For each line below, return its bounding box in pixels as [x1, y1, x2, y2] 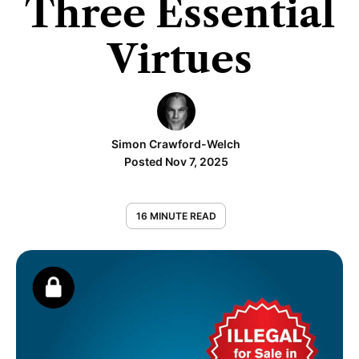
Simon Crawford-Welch [111, 137, 241, 151]
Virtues [107, 35, 252, 83]
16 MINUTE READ [135, 210, 216, 223]
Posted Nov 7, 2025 [123, 155, 228, 169]
